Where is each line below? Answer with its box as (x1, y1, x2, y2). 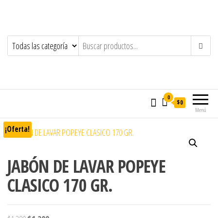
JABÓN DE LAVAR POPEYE (7, 154, 165, 178)
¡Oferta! (5, 124, 30, 135)
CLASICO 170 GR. (7, 173, 113, 197)
